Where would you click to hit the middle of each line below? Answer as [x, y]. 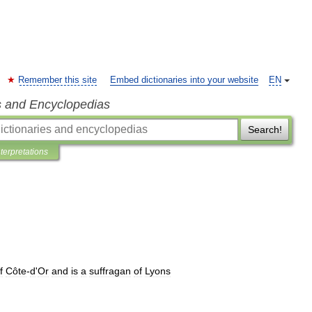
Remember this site [57, 80]
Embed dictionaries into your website [184, 80]
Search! [265, 130]
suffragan [110, 271]
